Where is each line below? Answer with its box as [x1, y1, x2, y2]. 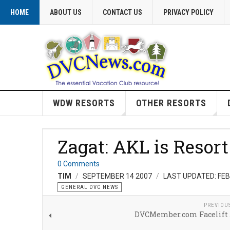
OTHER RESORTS [136, 98, 206, 108]
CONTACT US [103, 8, 142, 16]
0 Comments [57, 160, 100, 168]
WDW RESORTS [52, 98, 115, 108]
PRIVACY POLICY [163, 8, 214, 16]
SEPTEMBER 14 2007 [83, 172, 154, 180]
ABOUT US [50, 8, 82, 16]
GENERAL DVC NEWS [61, 184, 118, 190]
